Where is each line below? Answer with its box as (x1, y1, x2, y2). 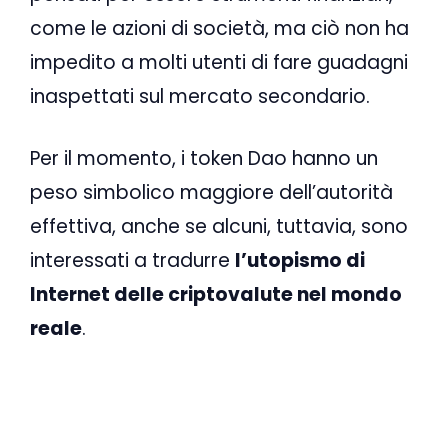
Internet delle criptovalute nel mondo (30, 281, 402, 309)
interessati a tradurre (30, 247, 235, 275)
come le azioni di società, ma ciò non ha (30, 14, 409, 42)
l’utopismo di (235, 247, 365, 275)
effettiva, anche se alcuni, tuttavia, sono (30, 213, 408, 241)
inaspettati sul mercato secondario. (30, 82, 370, 110)
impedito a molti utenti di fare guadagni (30, 48, 408, 76)
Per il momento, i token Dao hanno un (30, 145, 378, 173)
